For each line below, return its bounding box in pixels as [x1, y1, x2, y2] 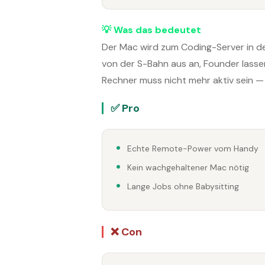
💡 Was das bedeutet [102, 23, 201, 36]
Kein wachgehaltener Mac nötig [127, 162, 249, 173]
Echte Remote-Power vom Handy [127, 143, 258, 154]
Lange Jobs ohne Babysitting [127, 181, 239, 192]
